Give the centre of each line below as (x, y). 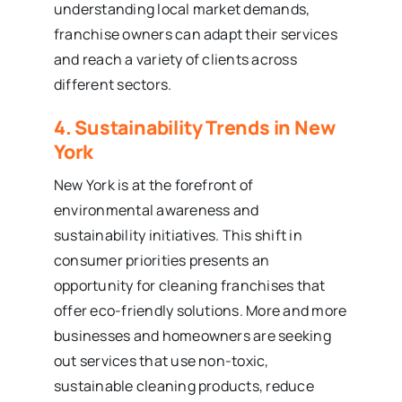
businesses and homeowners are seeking (192, 335)
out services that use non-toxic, (161, 360)
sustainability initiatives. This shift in (178, 235)
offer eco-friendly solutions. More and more (200, 310)
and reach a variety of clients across (175, 59)
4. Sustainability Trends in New (194, 127)
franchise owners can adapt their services (195, 34)
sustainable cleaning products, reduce (184, 385)
